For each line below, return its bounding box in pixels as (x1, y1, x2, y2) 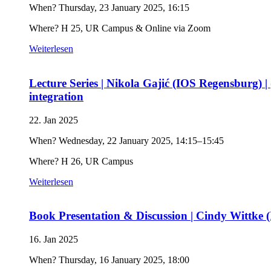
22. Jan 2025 (29, 114, 78, 125)
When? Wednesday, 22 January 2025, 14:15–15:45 (29, 135, 224, 146)
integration (29, 90, 83, 103)
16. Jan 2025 (29, 234, 78, 245)
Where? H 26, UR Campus (29, 155, 133, 166)
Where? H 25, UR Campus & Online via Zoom (29, 23, 211, 34)
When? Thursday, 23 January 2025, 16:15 (29, 2, 189, 13)
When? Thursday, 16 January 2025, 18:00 (29, 255, 189, 266)
